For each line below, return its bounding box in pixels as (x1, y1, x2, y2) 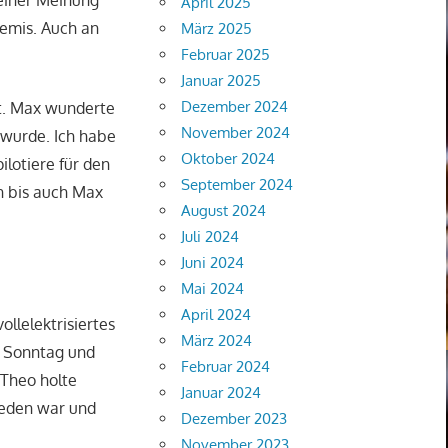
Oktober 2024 (181, 148, 276, 168)
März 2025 (181, 18, 253, 38)
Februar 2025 (181, 44, 271, 64)
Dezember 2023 (181, 408, 288, 428)
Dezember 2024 (181, 96, 289, 116)
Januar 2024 (181, 382, 262, 402)
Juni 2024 (181, 252, 245, 272)
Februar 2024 (181, 356, 271, 376)
